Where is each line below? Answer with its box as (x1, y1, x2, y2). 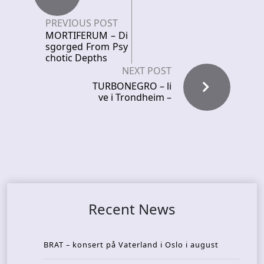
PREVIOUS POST (45, 16, 118, 29)
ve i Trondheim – (98, 91, 171, 104)
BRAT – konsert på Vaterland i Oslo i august (44, 239, 219, 250)
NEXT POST (122, 64, 171, 77)
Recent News (88, 199, 176, 219)
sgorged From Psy (45, 40, 128, 53)
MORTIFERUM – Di (45, 29, 128, 42)
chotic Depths (45, 51, 107, 64)
